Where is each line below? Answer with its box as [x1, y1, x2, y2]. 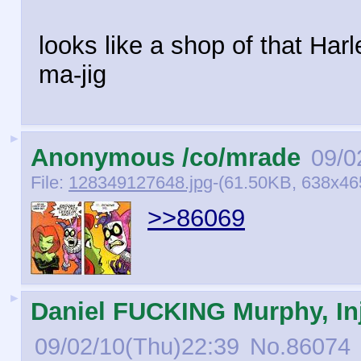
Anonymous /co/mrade [31, 143, 301, 172]
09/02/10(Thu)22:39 [35, 334, 239, 359]
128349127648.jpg [68, 173, 213, 193]
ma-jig [39, 60, 106, 89]
